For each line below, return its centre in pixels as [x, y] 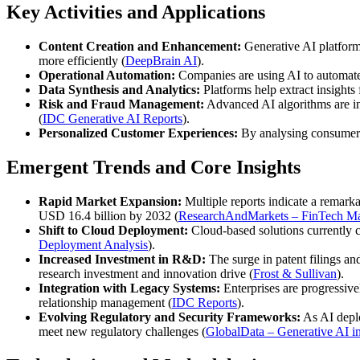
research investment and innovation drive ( [146, 273]
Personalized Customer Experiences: [138, 133]
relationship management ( [105, 302]
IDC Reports [205, 302]
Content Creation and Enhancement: [140, 47]
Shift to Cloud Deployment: [113, 230]
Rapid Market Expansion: [110, 201]
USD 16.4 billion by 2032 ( [108, 215]
